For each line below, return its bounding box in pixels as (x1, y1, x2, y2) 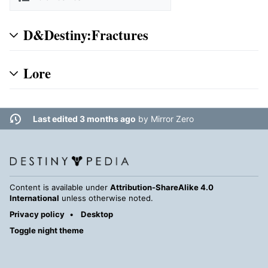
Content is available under (10, 182, 110, 193)
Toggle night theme (10, 226, 84, 236)
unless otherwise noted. (59, 193, 153, 203)
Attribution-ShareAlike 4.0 (110, 182, 214, 193)
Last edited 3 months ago (32, 114, 136, 124)
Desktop (81, 209, 113, 220)
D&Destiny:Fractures (23, 25, 148, 45)
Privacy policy (10, 209, 65, 220)
